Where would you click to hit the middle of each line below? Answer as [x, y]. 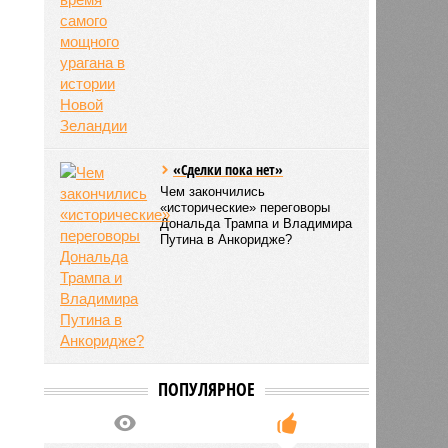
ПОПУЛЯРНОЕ [206, 388]
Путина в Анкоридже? [226, 239]
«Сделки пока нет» [228, 169]
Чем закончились [213, 191]
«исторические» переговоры [245, 207]
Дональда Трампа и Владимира [256, 223]
